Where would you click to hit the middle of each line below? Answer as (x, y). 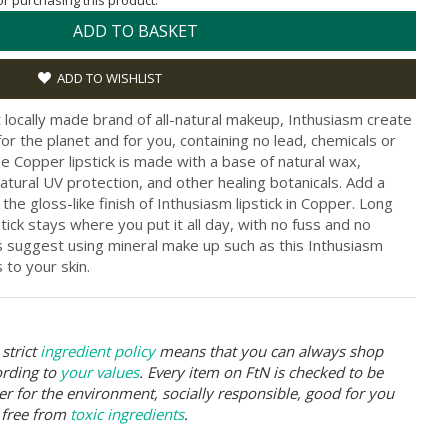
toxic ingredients (127, 413)
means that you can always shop (269, 350)
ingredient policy (97, 350)
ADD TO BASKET (135, 30)
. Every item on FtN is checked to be (261, 371)
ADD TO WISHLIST (109, 77)
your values (99, 371)
